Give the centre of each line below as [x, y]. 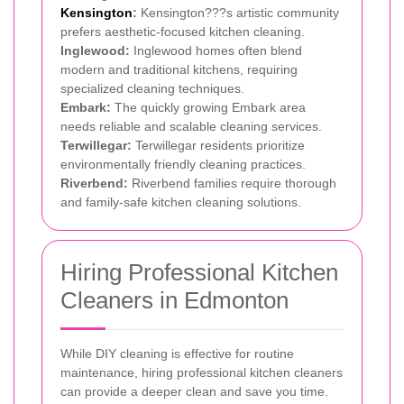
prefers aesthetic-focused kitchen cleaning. [183, 31]
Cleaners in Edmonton [174, 300]
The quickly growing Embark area [208, 107]
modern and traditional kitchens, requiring [179, 69]
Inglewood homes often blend [216, 50]
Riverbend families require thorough [232, 183]
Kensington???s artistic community [238, 12]
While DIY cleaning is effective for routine [177, 353]
